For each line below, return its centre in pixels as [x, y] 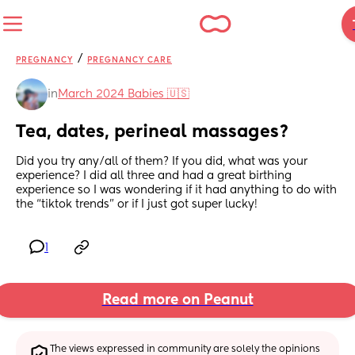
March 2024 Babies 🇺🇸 [124, 94]
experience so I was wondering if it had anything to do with [176, 191]
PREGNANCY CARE [130, 60]
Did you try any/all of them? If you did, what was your [162, 162]
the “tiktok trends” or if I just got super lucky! [137, 205]
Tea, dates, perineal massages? [153, 133]
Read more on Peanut [177, 301]
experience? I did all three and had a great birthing [154, 176]
